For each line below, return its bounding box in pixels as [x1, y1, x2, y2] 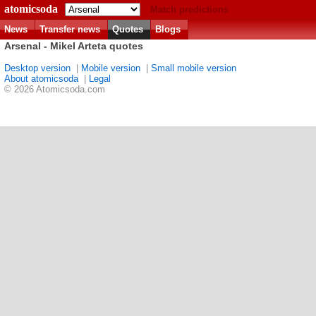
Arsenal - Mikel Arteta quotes [4, 40, 143, 52]
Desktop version [4, 63, 71, 74]
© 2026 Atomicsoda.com [4, 84, 105, 95]
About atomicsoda [4, 73, 78, 85]
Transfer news [39, 24, 100, 35]
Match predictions [150, 4, 229, 15]
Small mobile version [151, 63, 236, 74]
